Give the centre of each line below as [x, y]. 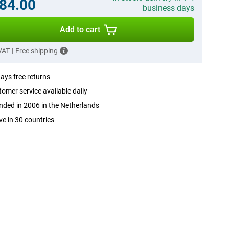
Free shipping [36, 51]
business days [168, 8]
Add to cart [80, 29]
